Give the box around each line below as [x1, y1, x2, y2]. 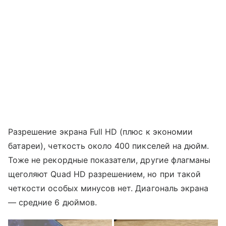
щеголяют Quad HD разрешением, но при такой [8, 169, 201, 180]
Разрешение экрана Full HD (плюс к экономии [8, 127, 193, 137]
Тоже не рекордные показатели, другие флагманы [8, 155, 211, 165]
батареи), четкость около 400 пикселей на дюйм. [8, 141, 209, 151]
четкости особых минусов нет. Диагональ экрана [8, 183, 209, 194]
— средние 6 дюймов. [8, 197, 97, 208]
